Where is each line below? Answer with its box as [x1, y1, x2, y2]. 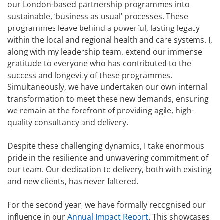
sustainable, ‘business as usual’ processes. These [7, 11, 188, 22]
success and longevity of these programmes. [7, 70, 172, 81]
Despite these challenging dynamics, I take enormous [7, 140, 204, 152]
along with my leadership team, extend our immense [7, 46, 202, 57]
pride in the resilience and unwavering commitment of [7, 152, 208, 164]
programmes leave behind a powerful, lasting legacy [7, 23, 200, 34]
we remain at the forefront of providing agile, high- [7, 105, 194, 116]
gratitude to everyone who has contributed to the [7, 58, 191, 69]
